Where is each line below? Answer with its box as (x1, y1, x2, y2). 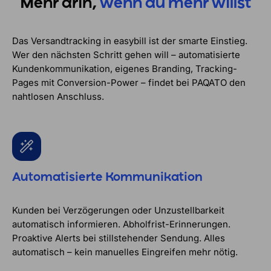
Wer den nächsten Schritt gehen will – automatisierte (12, 49, 240, 61)
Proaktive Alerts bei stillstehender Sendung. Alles (12, 232, 225, 244)
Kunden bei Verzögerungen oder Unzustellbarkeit (12, 204, 224, 217)
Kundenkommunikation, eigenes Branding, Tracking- (12, 63, 237, 75)
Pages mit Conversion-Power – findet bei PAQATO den (12, 77, 246, 89)
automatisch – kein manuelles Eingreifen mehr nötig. (12, 246, 238, 258)
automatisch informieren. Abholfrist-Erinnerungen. (12, 218, 230, 230)
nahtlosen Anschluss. (12, 91, 104, 103)
